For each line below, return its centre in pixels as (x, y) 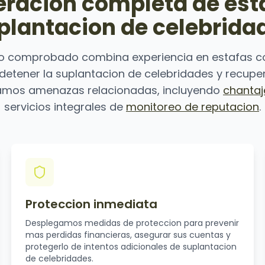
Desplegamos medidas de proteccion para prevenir (132, 223)
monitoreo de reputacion (193, 107)
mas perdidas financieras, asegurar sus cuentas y (128, 235)
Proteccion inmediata (91, 204)
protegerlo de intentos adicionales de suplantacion (131, 247)
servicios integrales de (65, 107)
